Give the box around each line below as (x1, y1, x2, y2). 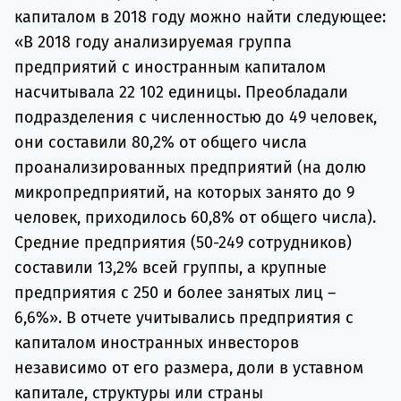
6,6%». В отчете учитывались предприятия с (14, 308, 354, 328)
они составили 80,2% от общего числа (14, 132, 307, 153)
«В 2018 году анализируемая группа (14, 32, 292, 53)
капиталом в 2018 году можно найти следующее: (14, 7, 386, 28)
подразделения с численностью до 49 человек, (14, 107, 377, 128)
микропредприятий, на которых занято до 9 (14, 183, 354, 203)
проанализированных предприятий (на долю (14, 158, 366, 178)
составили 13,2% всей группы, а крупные (14, 258, 327, 278)
